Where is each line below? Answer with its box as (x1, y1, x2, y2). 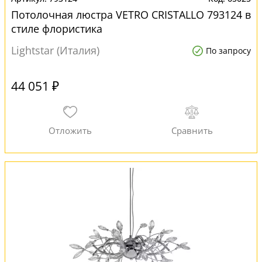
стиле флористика (11, 22, 102, 36)
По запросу (206, 45, 251, 56)
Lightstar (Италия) (11, 43, 99, 57)
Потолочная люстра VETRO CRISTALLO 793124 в (11, 8, 251, 22)
